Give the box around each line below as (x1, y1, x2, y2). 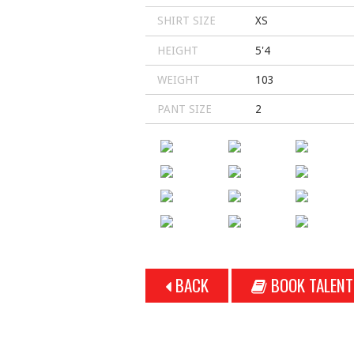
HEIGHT (156, 43, 198, 57)
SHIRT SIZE (156, 14, 216, 28)
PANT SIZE (156, 102, 212, 115)
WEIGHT (156, 73, 200, 86)
